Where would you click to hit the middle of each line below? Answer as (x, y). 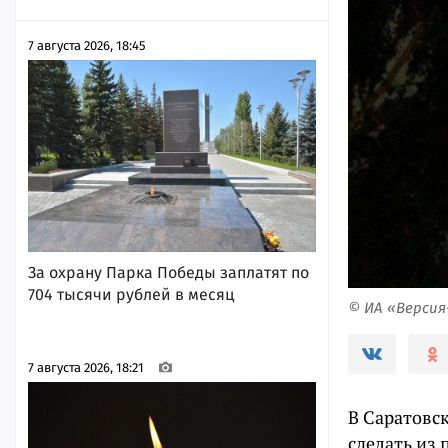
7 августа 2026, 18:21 (86, 367)
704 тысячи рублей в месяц (131, 294)
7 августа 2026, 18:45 (87, 45)
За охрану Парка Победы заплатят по (168, 272)
